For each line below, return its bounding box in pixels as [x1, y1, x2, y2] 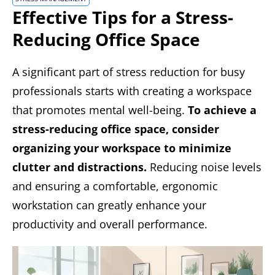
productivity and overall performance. [12, 217, 207, 232]
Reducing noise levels [147, 160, 261, 175]
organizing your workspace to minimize [12, 141, 231, 156]
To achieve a [188, 103, 257, 118]
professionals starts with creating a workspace [12, 83, 252, 99]
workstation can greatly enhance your [12, 198, 206, 213]
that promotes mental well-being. [12, 103, 188, 118]
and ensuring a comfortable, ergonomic [12, 179, 218, 194]
